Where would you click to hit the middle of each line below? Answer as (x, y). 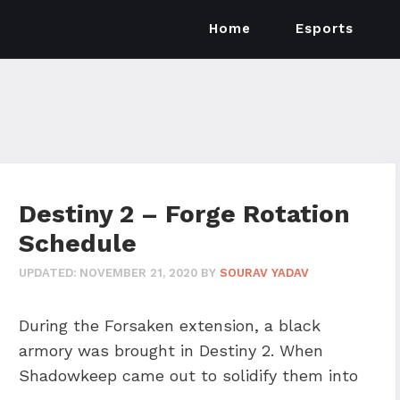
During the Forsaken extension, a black (170, 325)
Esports (325, 29)
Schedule (78, 243)
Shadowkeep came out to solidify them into (188, 375)
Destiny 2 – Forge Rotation (184, 214)
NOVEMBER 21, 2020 (138, 272)
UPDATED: (48, 272)
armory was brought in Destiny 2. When (171, 350)
